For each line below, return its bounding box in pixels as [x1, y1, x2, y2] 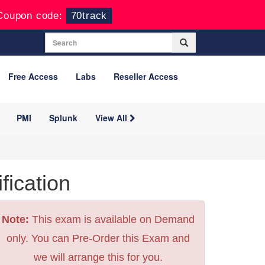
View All [95, 112, 130, 124]
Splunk [49, 112, 77, 124]
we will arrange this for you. [34, 251, 163, 263]
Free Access [8, 70, 58, 82]
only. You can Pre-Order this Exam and [7, 232, 190, 244]
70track [70, 10, 108, 21]
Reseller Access [114, 70, 178, 82]
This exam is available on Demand [29, 214, 195, 225]
